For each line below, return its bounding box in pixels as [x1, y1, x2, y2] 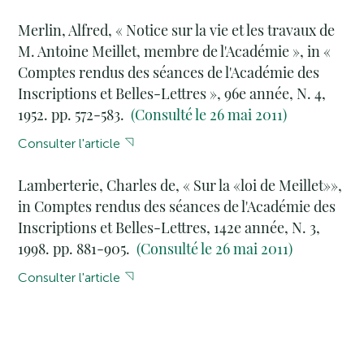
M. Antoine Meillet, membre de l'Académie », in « [18, 41, 331, 61]
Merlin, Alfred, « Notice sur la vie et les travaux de [18, 20, 336, 40]
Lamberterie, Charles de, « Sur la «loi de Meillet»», [18, 175, 343, 196]
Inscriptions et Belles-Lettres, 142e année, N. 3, [18, 218, 321, 238]
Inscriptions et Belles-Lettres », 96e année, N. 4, [18, 84, 327, 103]
